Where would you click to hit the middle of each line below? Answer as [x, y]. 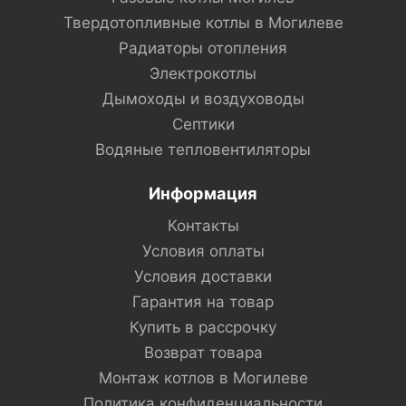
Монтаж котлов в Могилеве [203, 378]
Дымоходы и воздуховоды [203, 99]
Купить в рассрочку [203, 327]
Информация [203, 193]
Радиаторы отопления [203, 48]
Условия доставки [203, 276]
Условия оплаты [203, 251]
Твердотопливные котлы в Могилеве [203, 23]
